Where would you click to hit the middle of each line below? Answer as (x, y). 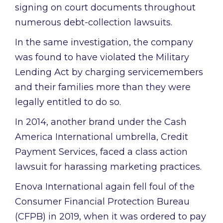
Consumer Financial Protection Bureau (102, 202)
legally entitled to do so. (68, 102)
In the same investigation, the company (104, 43)
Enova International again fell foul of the (105, 187)
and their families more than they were (103, 87)
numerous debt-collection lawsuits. (94, 23)
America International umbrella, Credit (102, 137)
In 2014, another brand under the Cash (101, 122)
